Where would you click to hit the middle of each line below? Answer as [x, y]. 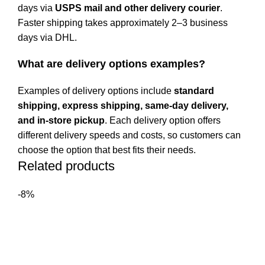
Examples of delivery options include [96, 91]
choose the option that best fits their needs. [107, 150]
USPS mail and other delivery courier [138, 8]
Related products [66, 166]
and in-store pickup [61, 120]
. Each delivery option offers [163, 120]
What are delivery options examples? [112, 64]
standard [194, 91]
